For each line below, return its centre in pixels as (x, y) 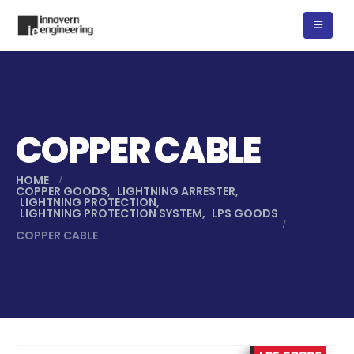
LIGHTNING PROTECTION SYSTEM (111, 213)
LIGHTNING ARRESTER (176, 191)
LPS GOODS (245, 213)
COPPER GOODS (62, 191)
